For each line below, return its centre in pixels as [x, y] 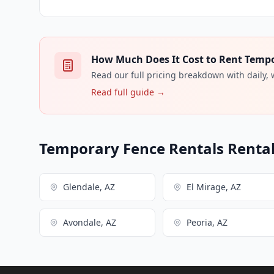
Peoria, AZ [207, 222]
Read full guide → [128, 92]
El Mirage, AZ [214, 187]
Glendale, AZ [89, 187]
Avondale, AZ [90, 222]
